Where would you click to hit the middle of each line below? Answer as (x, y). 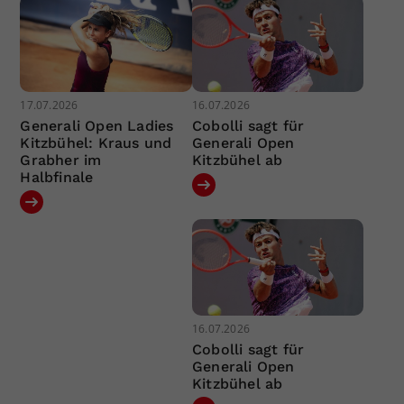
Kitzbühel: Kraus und (96, 142)
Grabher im (61, 160)
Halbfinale (57, 177)
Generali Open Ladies (97, 125)
